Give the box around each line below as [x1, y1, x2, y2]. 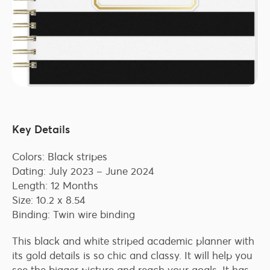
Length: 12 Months [12, 178, 98, 192]
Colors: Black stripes [12, 149, 107, 163]
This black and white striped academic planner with [12, 234, 254, 248]
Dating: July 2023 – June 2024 [12, 164, 154, 178]
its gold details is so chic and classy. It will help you [12, 248, 253, 262]
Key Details [12, 122, 70, 136]
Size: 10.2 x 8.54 [12, 193, 86, 207]
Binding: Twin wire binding [12, 207, 135, 221]
